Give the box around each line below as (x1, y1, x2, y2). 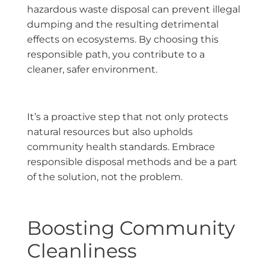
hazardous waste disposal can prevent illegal (27, 4, 240, 16)
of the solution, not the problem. (27, 171, 183, 183)
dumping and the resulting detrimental (27, 19, 219, 31)
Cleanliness (27, 238, 137, 262)
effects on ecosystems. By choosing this (27, 34, 219, 46)
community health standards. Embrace (27, 141, 215, 153)
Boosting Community (27, 216, 235, 240)
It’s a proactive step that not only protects (27, 110, 228, 122)
